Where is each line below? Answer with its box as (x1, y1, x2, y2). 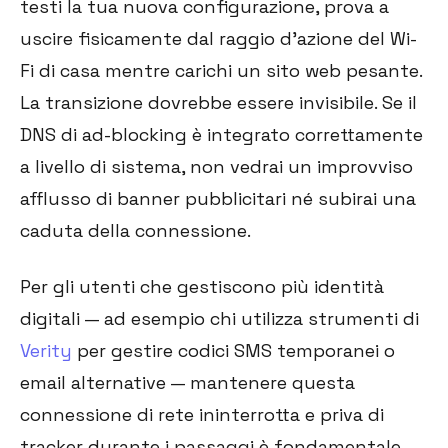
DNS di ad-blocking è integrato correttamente (20, 123, 423, 147)
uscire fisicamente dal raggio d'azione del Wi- (20, 27, 417, 51)
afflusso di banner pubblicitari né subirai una (20, 187, 416, 211)
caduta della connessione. (20, 219, 251, 243)
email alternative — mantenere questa (20, 371, 355, 395)
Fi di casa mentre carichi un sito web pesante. (20, 59, 422, 83)
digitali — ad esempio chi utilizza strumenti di (20, 307, 419, 331)
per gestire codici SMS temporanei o (72, 339, 395, 363)
